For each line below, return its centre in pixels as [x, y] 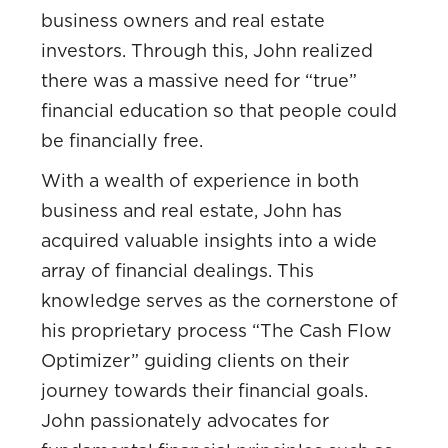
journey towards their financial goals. [204, 390]
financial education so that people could [219, 110]
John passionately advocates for [185, 420]
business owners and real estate [183, 20]
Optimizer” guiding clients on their [195, 360]
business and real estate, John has [191, 210]
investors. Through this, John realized [207, 50]
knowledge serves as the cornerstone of [219, 300]
